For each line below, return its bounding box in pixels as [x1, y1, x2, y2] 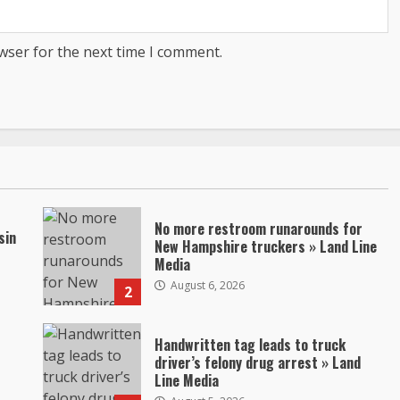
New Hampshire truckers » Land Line [154, 235, 378, 257]
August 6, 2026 [168, 277, 246, 293]
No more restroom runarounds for [154, 217, 363, 239]
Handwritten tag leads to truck [154, 333, 346, 355]
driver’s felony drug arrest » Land [154, 351, 362, 373]
